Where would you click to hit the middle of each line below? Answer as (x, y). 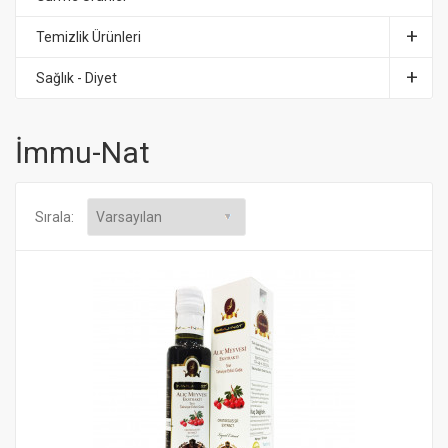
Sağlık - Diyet (76, 78)
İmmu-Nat (82, 152)
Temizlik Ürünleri (88, 37)
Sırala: (56, 217)
